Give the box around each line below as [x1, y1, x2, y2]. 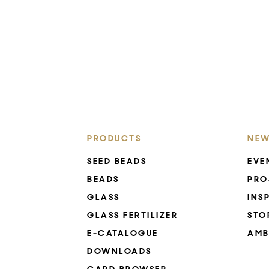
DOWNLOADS [87, 246, 152, 257]
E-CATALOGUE [87, 228, 159, 239]
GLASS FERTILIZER [87, 210, 178, 221]
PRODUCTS [87, 133, 141, 144]
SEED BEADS [87, 156, 147, 167]
